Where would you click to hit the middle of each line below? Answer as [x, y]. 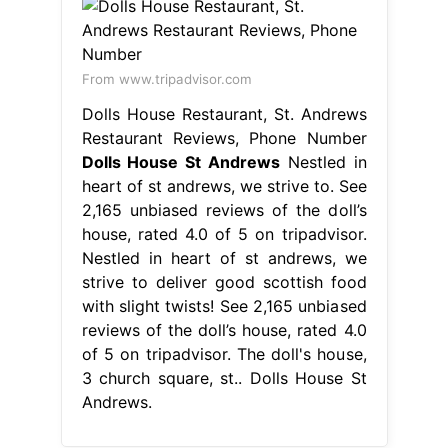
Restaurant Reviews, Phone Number [224, 137]
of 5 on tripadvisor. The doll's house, [224, 353]
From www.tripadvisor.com [166, 78]
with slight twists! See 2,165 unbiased [224, 305]
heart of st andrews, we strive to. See [224, 185]
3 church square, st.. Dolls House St [224, 377]
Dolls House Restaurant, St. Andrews [224, 113]
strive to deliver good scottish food [224, 281]
